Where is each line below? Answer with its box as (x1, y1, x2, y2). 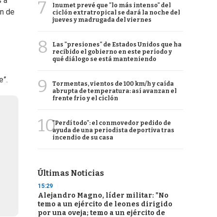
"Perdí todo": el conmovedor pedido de (52, 120, 171, 126)
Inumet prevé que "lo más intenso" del (52, 2, 171, 9)
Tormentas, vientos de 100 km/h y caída (52, 80, 174, 87)
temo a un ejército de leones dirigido (38, 200, 172, 208)
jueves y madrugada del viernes (52, 16, 152, 23)
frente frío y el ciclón (52, 95, 118, 102)
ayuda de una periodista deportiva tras (52, 127, 174, 134)
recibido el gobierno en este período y (52, 48, 172, 55)
